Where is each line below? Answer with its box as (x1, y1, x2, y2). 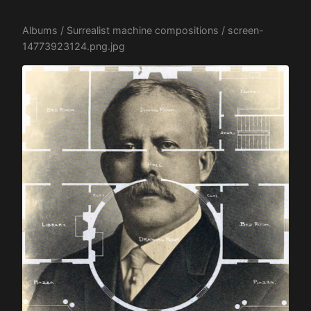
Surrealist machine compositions (67, 24, 219, 36)
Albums (22, 24, 58, 36)
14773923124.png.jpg (22, 40, 125, 52)
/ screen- (219, 24, 264, 36)
